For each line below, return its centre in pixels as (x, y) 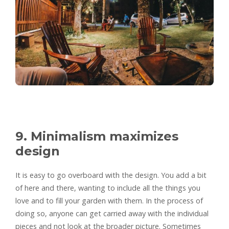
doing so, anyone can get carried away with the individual (112, 214)
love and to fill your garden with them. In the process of (109, 201)
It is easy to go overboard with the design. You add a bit (111, 175)
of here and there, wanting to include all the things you (108, 188)
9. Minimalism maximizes (97, 136)
